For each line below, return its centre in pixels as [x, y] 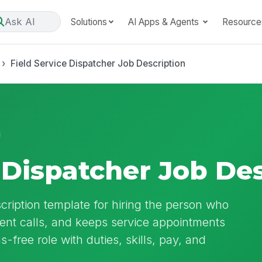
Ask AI [20, 21]
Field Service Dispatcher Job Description [98, 63]
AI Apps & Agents [164, 22]
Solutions [89, 22]
